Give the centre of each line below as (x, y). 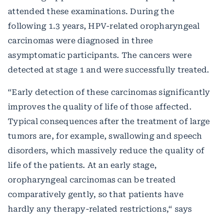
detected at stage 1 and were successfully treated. (109, 70)
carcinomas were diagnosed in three (81, 40)
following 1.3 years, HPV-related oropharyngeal (104, 26)
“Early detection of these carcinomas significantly (109, 92)
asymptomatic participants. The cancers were (100, 55)
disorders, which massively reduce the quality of (106, 150)
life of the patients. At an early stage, (82, 165)
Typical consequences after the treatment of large (109, 121)
